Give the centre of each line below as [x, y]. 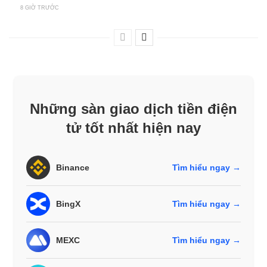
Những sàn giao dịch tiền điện [133, 108]
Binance [73, 167]
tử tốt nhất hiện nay [133, 128]
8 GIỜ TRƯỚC [40, 7]
